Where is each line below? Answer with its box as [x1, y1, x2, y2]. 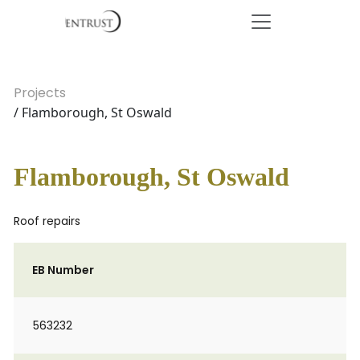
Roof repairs [14, 213, 80, 229]
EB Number [32, 262, 94, 278]
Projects [14, 84, 66, 102]
